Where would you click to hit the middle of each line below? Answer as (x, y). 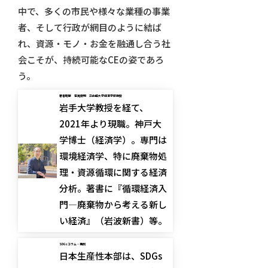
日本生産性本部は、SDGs (111, 256)
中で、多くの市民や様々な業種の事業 (94, 11)
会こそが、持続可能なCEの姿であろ (91, 60)
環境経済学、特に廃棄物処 (113, 156)
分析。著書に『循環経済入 (113, 188)
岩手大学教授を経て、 (104, 108)
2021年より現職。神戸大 (111, 124)
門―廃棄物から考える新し (113, 205)
